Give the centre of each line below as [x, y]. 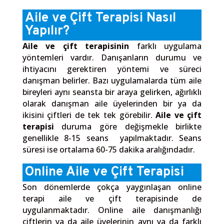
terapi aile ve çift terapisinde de [112, 198]
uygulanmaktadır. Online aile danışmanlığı [112, 210]
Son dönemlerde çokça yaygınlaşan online [112, 187]
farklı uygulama [165, 46]
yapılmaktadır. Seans [161, 138]
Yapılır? [47, 31]
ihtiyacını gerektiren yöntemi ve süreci [112, 69]
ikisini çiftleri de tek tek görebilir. [89, 115]
